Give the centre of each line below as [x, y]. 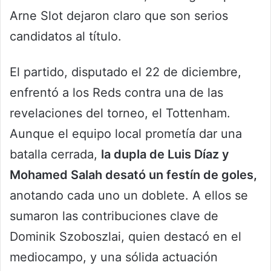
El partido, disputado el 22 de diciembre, [126, 72]
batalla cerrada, [55, 155]
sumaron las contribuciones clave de [114, 216]
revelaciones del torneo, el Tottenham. [120, 113]
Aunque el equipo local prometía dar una [126, 134]
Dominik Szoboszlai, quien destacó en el [126, 237]
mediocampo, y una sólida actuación [114, 257]
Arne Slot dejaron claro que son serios [119, 16]
